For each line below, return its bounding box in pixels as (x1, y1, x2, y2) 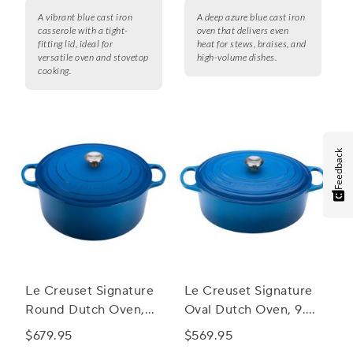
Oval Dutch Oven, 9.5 (184, 302, 314, 318)
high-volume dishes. (196, 51, 277, 64)
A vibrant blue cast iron (38, 11, 132, 24)
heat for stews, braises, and (196, 38, 307, 50)
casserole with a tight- (38, 24, 128, 37)
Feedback (331, 147, 345, 190)
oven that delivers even (196, 24, 289, 37)
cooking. (38, 65, 71, 77)
